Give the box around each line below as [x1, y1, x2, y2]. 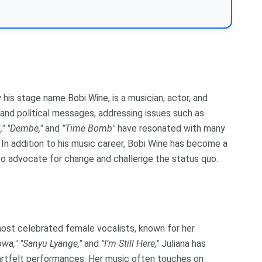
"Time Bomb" [62, 122, 115, 134]
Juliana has [159, 237, 206, 249]
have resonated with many [115, 122, 225, 134]
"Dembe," [7, 122, 43, 134]
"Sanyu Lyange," [20, 237, 82, 249]
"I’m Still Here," [101, 237, 159, 249]
